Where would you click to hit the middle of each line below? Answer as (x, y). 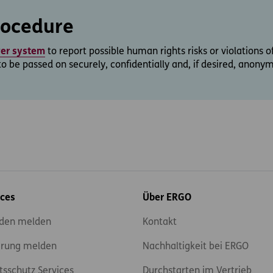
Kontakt (159, 222)
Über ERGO (167, 198)
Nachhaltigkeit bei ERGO (195, 246)
